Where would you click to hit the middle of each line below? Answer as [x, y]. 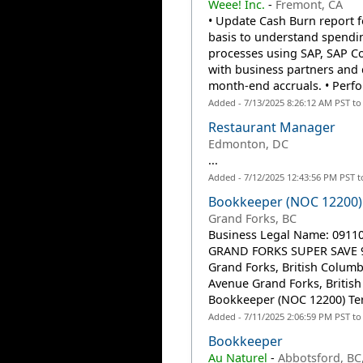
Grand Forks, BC [253, 218]
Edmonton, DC [249, 144]
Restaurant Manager [272, 127]
